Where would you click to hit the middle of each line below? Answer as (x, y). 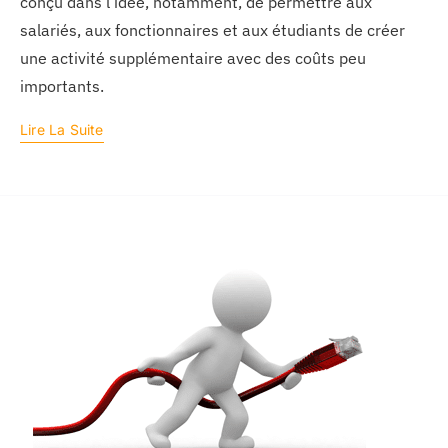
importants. (61, 86)
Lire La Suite (61, 130)
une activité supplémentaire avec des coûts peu (192, 58)
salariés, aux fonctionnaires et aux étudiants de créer (212, 30)
